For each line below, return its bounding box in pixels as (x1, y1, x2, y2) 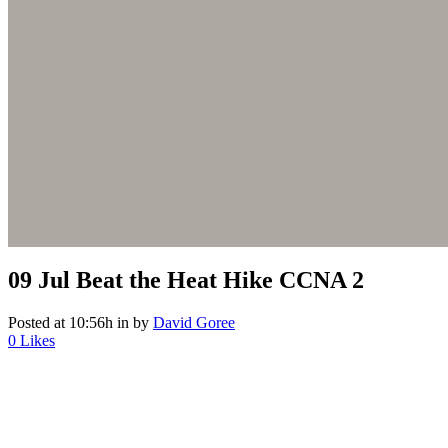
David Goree (153, 314, 235, 332)
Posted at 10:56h (8, 314, 113, 332)
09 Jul (8, 267, 70, 294)
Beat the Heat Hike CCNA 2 (70, 267, 364, 294)
